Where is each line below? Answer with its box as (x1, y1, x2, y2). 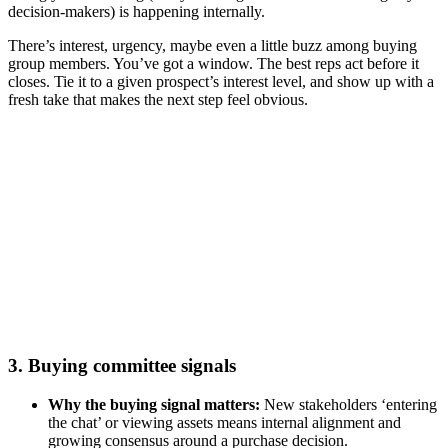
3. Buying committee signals (8, 355, 236, 377)
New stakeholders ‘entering (264, 396, 437, 414)
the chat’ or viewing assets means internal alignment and (48, 414, 401, 432)
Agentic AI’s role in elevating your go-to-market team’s (50, 188, 398, 206)
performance (184, 206, 264, 224)
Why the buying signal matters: (48, 396, 264, 414)
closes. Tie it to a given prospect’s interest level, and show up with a (8, 72, 434, 90)
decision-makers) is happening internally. (8, 2, 265, 20)
